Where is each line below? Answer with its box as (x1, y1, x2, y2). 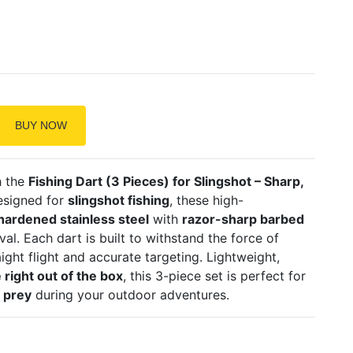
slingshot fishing (67, 191, 169, 208)
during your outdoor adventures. (31, 286, 229, 303)
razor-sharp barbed (181, 210, 304, 227)
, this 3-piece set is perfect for (122, 267, 306, 284)
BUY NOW (14, 118, 67, 132)
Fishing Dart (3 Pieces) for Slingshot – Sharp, (28, 173, 303, 189)
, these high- (169, 191, 243, 208)
